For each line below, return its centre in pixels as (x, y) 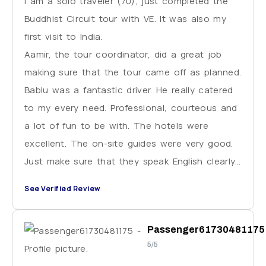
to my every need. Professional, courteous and (131, 107)
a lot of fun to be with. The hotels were (116, 125)
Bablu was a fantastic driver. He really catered (129, 90)
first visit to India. (64, 36)
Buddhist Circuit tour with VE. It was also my (126, 18)
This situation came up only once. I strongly (125, 179)
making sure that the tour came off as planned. (133, 72)
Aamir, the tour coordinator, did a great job (123, 54)
